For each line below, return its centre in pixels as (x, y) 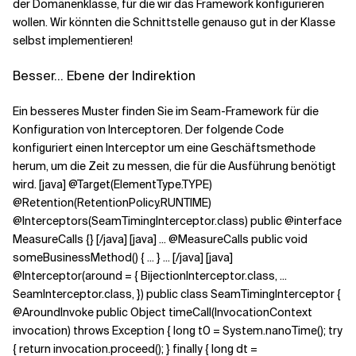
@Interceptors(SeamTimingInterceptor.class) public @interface (177, 221)
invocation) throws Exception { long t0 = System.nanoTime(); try (178, 331)
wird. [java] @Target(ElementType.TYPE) (112, 184)
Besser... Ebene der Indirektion (104, 76)
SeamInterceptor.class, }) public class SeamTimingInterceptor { (177, 294)
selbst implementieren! (73, 41)
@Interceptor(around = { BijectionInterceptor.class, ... (150, 276)
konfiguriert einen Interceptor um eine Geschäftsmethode (164, 148)
